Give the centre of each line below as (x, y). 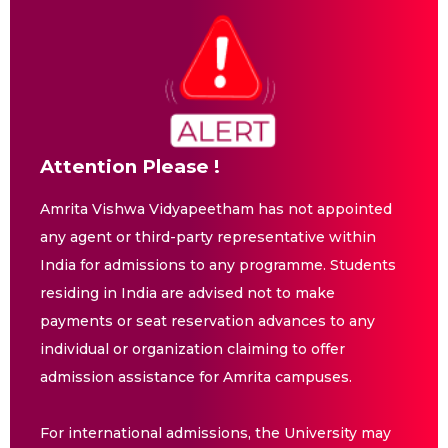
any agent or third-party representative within (208, 236)
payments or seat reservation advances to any (207, 320)
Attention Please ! (130, 166)
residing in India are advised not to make (187, 292)
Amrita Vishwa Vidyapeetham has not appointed (216, 208)
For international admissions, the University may (215, 432)
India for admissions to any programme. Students (218, 264)
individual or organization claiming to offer (192, 348)
